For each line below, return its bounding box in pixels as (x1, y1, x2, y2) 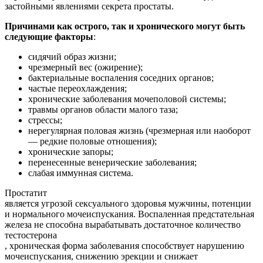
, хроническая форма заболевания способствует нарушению (5, 240, 244, 251)
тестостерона (5, 230, 57, 240)
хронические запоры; (28, 146, 113, 157)
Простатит (5, 187, 47, 198)
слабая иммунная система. (28, 167, 133, 178)
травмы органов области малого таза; (28, 104, 178, 114)
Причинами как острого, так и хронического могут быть (5, 21, 245, 31)
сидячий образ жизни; (28, 51, 116, 62)
